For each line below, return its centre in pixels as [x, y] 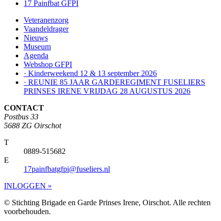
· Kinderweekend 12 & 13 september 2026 [90, 74]
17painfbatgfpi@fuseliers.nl [67, 169]
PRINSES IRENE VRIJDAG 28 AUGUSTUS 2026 [107, 91]
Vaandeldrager [46, 29]
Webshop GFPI [48, 65]
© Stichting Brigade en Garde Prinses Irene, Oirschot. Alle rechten [107, 203]
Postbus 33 [21, 117]
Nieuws [36, 38]
